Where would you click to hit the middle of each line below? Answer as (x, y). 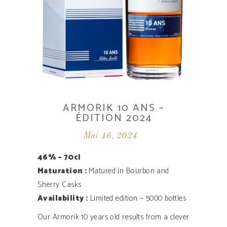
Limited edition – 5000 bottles (137, 199)
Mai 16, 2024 (110, 136)
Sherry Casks (60, 185)
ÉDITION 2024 (113, 119)
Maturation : (63, 171)
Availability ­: (63, 199)
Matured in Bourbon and (129, 171)
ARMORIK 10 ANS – (113, 108)
